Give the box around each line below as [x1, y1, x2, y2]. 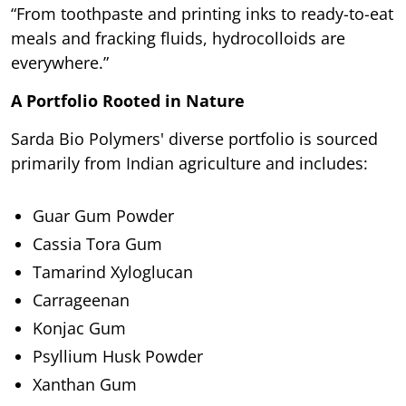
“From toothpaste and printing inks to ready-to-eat [11, 2, 393, 24]
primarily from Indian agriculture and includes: [11, 151, 368, 174]
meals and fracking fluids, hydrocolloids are [11, 26, 345, 49]
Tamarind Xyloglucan [33, 260, 193, 283]
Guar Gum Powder [33, 204, 174, 227]
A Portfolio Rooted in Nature [11, 89, 245, 111]
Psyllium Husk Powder [33, 344, 203, 367]
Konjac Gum [33, 316, 126, 339]
